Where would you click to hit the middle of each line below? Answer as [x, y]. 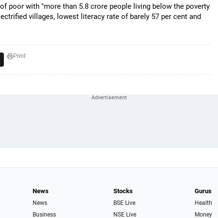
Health [203, 203]
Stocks [123, 191]
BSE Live [125, 203]
